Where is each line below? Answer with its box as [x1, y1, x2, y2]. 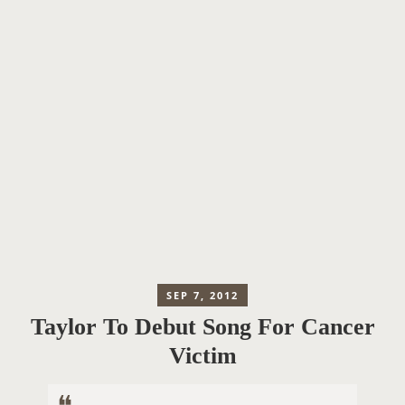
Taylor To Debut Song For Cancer [30, 314, 375, 341]
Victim [168, 343, 237, 370]
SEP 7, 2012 [166, 288, 239, 302]
